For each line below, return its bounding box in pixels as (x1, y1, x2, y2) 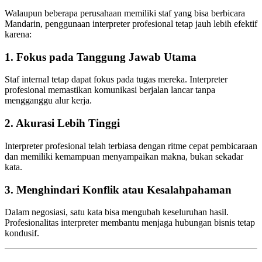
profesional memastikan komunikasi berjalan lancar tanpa (5, 85, 215, 95)
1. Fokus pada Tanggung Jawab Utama (5, 50, 196, 63)
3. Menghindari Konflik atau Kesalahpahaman (5, 183, 232, 196)
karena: (5, 29, 32, 39)
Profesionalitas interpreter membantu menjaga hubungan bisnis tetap (5, 218, 255, 228)
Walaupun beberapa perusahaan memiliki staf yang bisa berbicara (5, 8, 245, 18)
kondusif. (5, 228, 39, 239)
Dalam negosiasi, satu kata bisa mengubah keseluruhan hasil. (5, 207, 229, 218)
